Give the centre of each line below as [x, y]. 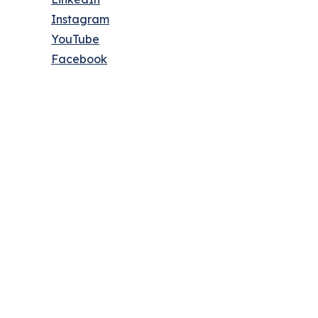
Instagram [80, 20]
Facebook [79, 59]
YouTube [75, 39]
